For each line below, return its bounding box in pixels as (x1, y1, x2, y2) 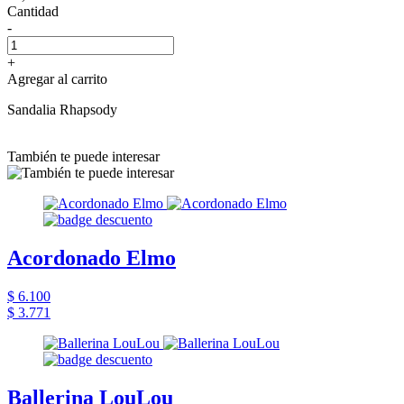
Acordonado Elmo (7, 245, 176, 270)
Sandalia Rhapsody (7, 101, 117, 117)
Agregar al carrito (7, 70, 107, 87)
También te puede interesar (7, 148, 160, 164)
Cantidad (7, 3, 59, 19)
